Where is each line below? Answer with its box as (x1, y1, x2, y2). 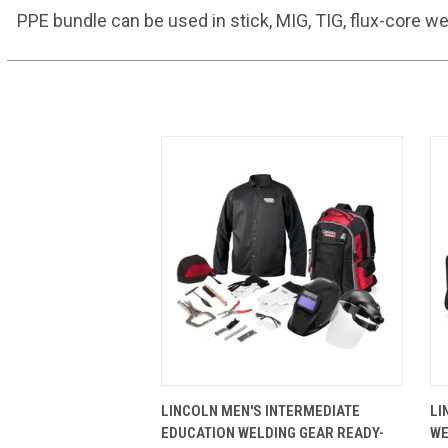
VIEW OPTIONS (303, 393, 386, 409)
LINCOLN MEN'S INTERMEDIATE (161, 401, 361, 420)
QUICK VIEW (186, 393, 254, 409)
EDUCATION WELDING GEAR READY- (161, 423, 385, 442)
